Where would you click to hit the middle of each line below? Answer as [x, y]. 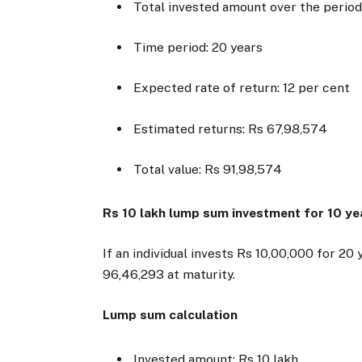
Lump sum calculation [170, 315]
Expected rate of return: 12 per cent [244, 88]
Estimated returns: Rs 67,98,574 [234, 128]
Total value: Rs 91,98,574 [208, 169]
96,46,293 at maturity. [169, 275]
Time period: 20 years [200, 48]
